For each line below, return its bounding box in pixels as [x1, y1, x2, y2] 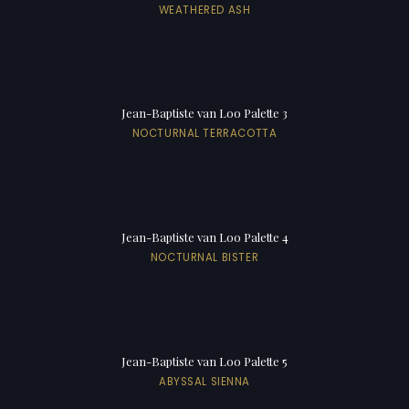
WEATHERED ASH [158, 2, 251, 17]
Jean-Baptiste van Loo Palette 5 [121, 353, 288, 370]
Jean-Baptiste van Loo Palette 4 [121, 229, 288, 246]
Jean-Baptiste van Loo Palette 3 [121, 105, 288, 121]
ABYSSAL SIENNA [158, 374, 251, 390]
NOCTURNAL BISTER [150, 250, 259, 266]
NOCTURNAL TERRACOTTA [131, 126, 278, 142]
